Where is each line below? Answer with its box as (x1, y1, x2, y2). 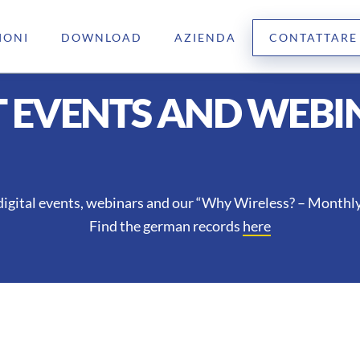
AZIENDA (174, 31, 236, 45)
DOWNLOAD (60, 31, 142, 45)
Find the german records (89, 217, 243, 235)
